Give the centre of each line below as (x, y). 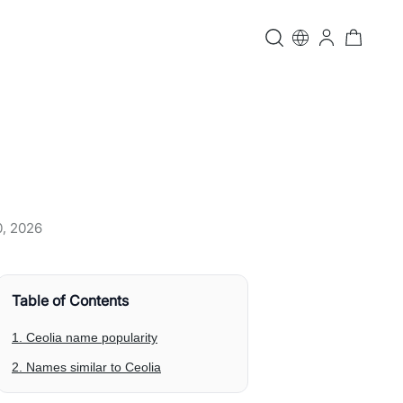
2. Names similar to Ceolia (86, 367)
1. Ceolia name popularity (85, 337)
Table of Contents (70, 300)
